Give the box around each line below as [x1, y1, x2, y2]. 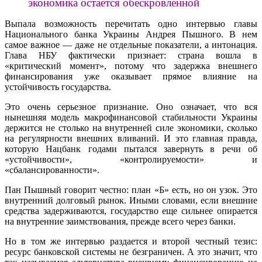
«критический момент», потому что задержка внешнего [5, 61, 257, 71]
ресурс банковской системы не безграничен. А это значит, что [5, 247, 257, 257]
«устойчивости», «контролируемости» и [5, 154, 257, 165]
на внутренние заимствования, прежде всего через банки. [5, 216, 236, 227]
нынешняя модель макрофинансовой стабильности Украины [5, 112, 257, 123]
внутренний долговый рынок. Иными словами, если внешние [5, 195, 257, 206]
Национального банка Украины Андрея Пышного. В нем [5, 29, 257, 40]
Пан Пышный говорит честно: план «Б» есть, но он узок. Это [5, 185, 257, 195]
